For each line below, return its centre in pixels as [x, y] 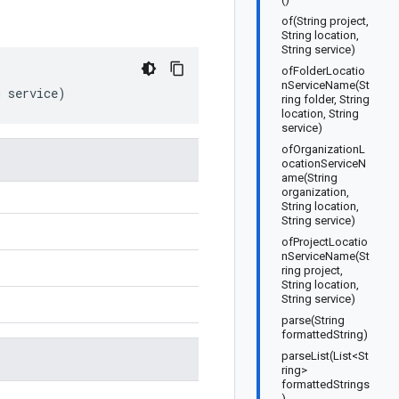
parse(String [313, 320]
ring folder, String [326, 99]
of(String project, [325, 21]
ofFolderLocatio [323, 71]
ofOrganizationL [323, 149]
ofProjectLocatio [325, 242]
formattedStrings [326, 384]
